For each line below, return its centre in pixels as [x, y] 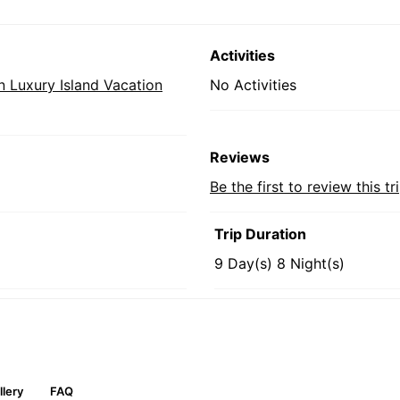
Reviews [240, 157]
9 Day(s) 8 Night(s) [279, 263]
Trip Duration [260, 234]
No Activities [253, 85]
